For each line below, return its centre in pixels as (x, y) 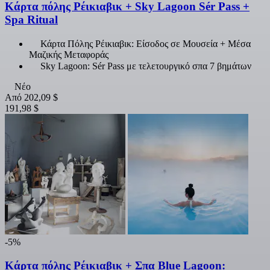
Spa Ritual (31, 20)
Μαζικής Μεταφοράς (69, 54)
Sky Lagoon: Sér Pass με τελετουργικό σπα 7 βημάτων (146, 66)
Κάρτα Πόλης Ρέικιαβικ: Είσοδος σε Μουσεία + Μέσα (146, 43)
